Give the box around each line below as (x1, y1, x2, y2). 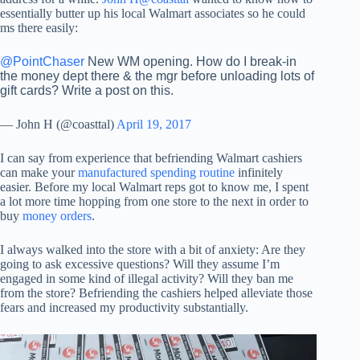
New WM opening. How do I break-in (84, 55, 297, 68)
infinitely (235, 166, 283, 179)
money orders (22, 209, 92, 223)
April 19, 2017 (117, 117, 191, 131)
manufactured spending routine (78, 166, 235, 179)
